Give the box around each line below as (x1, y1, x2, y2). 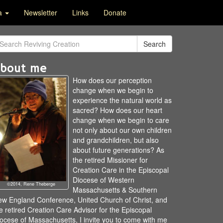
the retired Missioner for (73, 155, 148, 165)
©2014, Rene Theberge (6, 181, 55, 188)
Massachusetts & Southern (73, 185, 157, 195)
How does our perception (73, 75, 152, 85)
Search (143, 39, 166, 49)
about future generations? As (73, 145, 164, 155)
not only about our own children (73, 125, 172, 135)
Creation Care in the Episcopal (73, 165, 169, 175)
